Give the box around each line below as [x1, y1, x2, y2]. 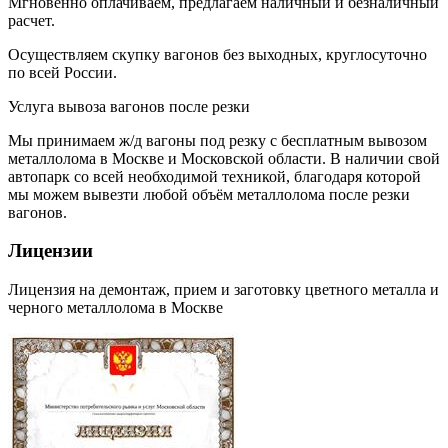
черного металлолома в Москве [8, 299, 223, 317]
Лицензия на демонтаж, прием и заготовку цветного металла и [8, 281, 439, 299]
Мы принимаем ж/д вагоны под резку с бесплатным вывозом [8, 131, 427, 149]
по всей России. [8, 63, 117, 81]
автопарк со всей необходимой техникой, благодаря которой [8, 167, 421, 185]
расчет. [8, 11, 55, 29]
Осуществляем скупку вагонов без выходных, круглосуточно [8, 45, 427, 63]
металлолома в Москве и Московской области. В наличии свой [8, 149, 440, 167]
